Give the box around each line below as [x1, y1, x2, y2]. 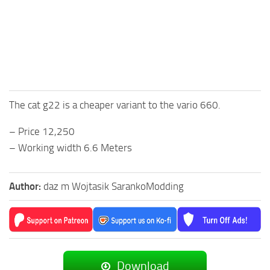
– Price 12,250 [9, 125, 75, 137]
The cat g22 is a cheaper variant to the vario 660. [9, 98, 221, 111]
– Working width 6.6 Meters [9, 141, 132, 154]
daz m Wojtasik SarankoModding [43, 180, 184, 192]
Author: [9, 180, 43, 192]
